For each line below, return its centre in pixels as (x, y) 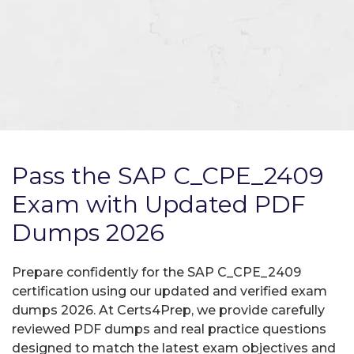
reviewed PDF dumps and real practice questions (169, 329)
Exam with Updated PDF (159, 204)
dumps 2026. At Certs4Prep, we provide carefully (168, 310)
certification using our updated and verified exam (169, 291)
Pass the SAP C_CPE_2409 (168, 175)
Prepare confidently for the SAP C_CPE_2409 (156, 272)
